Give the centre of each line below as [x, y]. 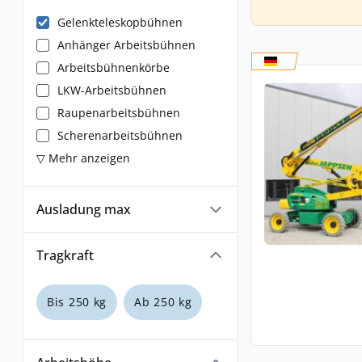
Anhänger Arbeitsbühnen [126, 45]
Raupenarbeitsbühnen [119, 113]
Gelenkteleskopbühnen [120, 22]
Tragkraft [65, 255]
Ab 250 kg [163, 302]
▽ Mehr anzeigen [83, 158]
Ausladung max [84, 209]
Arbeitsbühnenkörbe [114, 67]
